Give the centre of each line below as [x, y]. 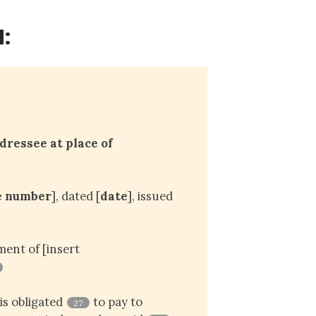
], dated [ [76, 196]
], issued [151, 196]
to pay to [117, 302]
